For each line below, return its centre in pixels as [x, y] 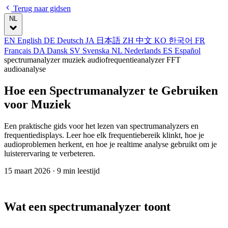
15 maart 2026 [28, 170]
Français [19, 51]
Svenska [96, 51]
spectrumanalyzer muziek [46, 60]
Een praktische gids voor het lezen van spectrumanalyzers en [101, 126]
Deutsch [70, 40]
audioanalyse [25, 69]
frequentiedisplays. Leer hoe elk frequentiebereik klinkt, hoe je [104, 135]
